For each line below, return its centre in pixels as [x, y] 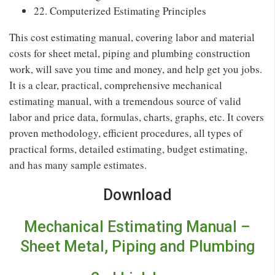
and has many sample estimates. [78, 165]
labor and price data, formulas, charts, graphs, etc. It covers [137, 117]
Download [137, 195]
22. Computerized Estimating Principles [120, 10]
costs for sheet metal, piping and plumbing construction [130, 53]
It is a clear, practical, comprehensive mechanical [116, 85]
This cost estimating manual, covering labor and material [132, 37]
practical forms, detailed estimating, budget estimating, [128, 149]
